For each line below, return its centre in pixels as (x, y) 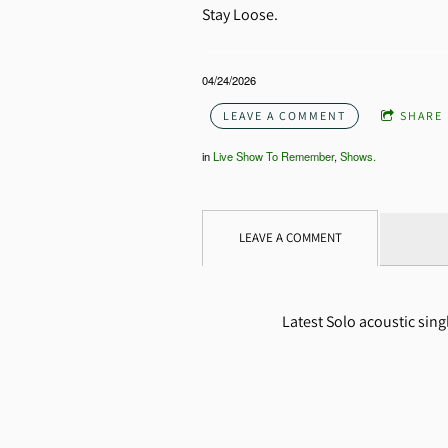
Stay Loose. (241, 15)
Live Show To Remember (273, 156)
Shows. (358, 156)
